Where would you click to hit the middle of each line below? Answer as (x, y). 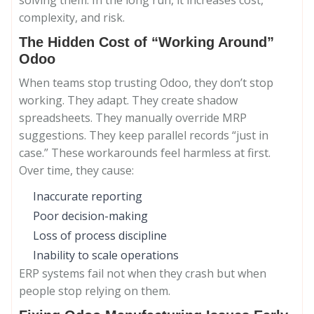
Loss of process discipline (100, 235)
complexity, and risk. (72, 18)
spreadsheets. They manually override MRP (133, 118)
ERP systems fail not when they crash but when (143, 273)
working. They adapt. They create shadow (128, 100)
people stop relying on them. (95, 291)
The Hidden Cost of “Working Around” (146, 42)
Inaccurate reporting (88, 196)
